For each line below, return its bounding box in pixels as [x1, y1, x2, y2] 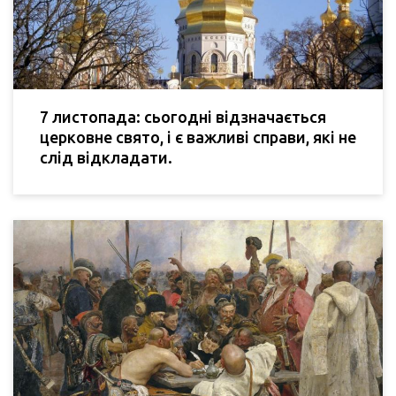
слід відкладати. [40, 148, 172, 166]
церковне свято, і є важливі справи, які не [40, 127, 356, 146]
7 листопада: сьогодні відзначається [40, 107, 326, 126]
